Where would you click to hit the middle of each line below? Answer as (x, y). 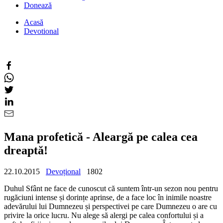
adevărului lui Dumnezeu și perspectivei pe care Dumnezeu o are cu (111, 206)
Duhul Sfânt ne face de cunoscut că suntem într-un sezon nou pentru (111, 188)
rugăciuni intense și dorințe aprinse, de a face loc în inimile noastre (108, 197)
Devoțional (63, 171)
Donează (38, 5)
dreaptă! (26, 150)
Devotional (41, 31)
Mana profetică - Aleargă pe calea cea (101, 137)
